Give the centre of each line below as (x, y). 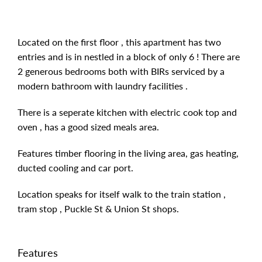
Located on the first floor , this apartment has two (119, 42)
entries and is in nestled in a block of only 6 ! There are (129, 56)
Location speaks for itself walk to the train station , (122, 194)
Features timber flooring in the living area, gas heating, (128, 153)
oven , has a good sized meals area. (88, 127)
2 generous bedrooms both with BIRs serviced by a (121, 71)
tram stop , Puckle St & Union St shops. (98, 208)
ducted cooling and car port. (75, 168)
